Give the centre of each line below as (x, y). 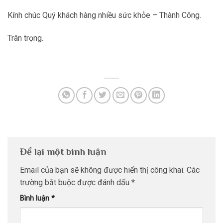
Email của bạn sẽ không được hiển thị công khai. (102, 170)
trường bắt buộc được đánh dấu (76, 183)
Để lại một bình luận (64, 151)
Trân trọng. (25, 38)
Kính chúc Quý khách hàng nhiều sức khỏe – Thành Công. (104, 15)
